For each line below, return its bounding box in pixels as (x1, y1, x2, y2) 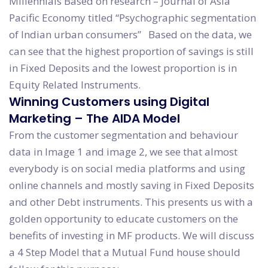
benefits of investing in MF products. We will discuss (9, 229, 254, 243)
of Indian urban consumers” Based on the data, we (9, 28, 252, 42)
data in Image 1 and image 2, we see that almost (9, 145, 237, 159)
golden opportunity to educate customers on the (9, 212, 238, 226)
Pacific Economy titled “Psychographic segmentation (9, 11, 256, 25)
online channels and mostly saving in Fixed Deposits (9, 178, 254, 193)
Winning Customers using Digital (9, 93, 209, 111)
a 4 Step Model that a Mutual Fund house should (9, 245, 240, 260)
